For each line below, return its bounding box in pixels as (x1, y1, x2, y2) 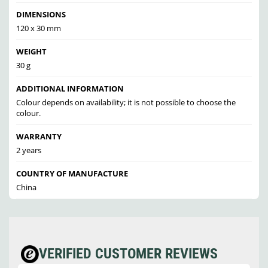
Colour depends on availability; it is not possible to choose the (16, 97, 236, 108)
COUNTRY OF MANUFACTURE (16, 168, 128, 179)
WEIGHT (16, 46, 47, 57)
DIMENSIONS (16, 9, 66, 20)
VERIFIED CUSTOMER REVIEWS (39, 245, 218, 263)
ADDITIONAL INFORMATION (16, 83, 124, 95)
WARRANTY (16, 131, 62, 142)
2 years (16, 145, 41, 156)
